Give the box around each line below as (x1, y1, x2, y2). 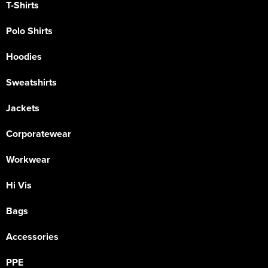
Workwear (6, 153, 50, 166)
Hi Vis (6, 178, 32, 192)
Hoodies (6, 50, 42, 63)
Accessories (6, 230, 59, 243)
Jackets (6, 101, 39, 115)
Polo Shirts (6, 24, 53, 38)
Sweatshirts (6, 75, 57, 89)
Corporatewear (6, 127, 71, 141)
